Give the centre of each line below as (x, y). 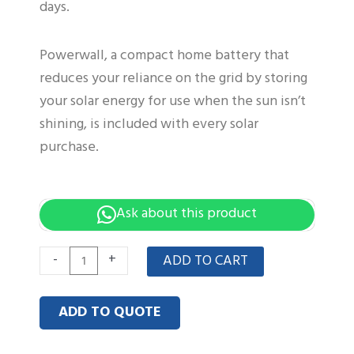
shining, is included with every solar (149, 124)
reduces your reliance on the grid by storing (173, 78)
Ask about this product (186, 215)
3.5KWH (63, 326)
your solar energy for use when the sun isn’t (173, 101)
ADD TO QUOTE (110, 312)
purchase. (69, 147)
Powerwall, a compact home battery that (164, 55)
